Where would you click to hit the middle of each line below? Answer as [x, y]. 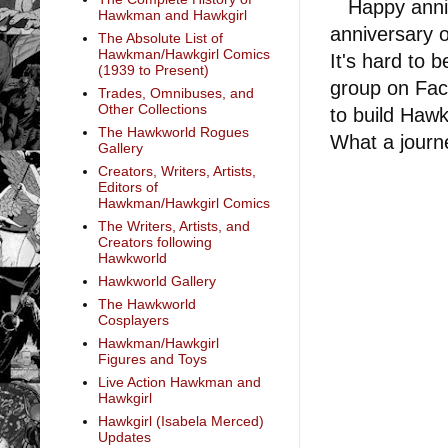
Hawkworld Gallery [156, 281]
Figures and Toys [152, 359]
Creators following [154, 242]
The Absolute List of [160, 38]
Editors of [127, 187]
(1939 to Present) [153, 70]
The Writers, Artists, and [173, 226]
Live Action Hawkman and [179, 382]
